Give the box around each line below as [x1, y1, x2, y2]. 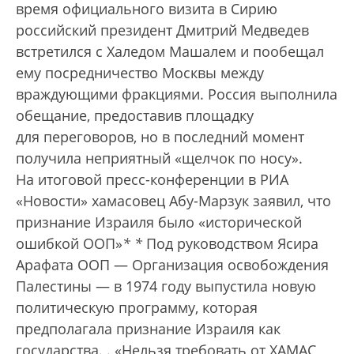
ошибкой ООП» [16, 234, 122, 254]
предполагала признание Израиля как [16, 319, 281, 339]
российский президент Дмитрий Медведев [16, 21, 309, 40]
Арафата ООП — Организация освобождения [16, 255, 329, 275]
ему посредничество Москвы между [16, 63, 264, 83]
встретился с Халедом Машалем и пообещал [16, 42, 324, 62]
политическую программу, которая [16, 298, 258, 318]
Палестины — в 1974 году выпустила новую [16, 277, 316, 296]
